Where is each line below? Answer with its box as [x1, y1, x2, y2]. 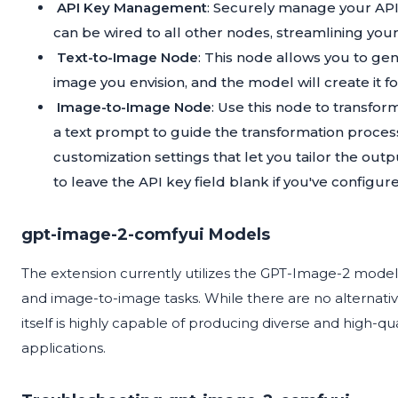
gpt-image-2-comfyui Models [21, 225, 270, 245]
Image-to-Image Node [57, 99, 211, 116]
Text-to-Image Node [57, 49, 198, 67]
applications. [21, 339, 106, 357]
